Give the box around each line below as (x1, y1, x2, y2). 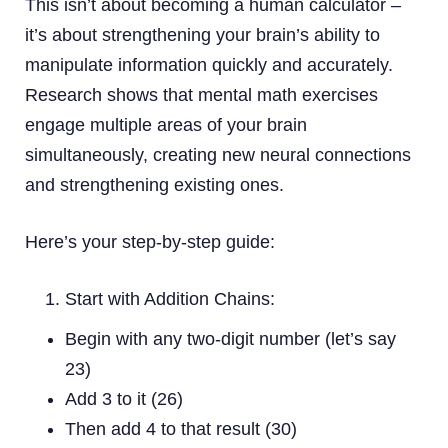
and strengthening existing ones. (25, 174, 284, 195)
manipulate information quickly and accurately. (25, 54, 393, 75)
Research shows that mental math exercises (25, 84, 378, 105)
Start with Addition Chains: (65, 288, 275, 309)
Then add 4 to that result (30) (65, 418, 297, 439)
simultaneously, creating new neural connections (25, 144, 411, 165)
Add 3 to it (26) (65, 388, 183, 409)
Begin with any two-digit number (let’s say (65, 328, 396, 349)
